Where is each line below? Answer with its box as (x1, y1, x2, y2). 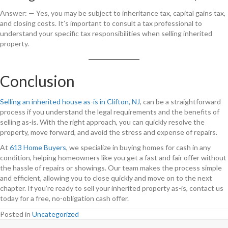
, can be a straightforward (140, 97, 221, 106)
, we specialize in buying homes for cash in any (66, 142, 211, 152)
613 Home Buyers (10, 142, 66, 152)
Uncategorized (32, 209, 79, 218)
